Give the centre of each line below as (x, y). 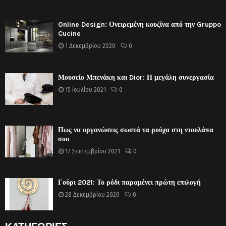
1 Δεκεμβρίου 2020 (90, 46)
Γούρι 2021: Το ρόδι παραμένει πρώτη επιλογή (129, 183)
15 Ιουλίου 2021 (86, 90)
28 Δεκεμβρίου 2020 (92, 195)
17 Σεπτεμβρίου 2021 (93, 152)
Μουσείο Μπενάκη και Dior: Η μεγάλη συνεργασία (136, 77)
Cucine (69, 34)
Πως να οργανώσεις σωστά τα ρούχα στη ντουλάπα (136, 130)
